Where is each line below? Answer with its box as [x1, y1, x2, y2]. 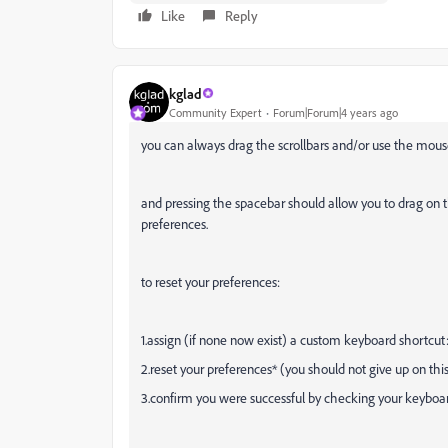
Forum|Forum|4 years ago [273, 104, 398, 120]
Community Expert [169, 104, 262, 120]
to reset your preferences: [141, 273, 280, 290]
